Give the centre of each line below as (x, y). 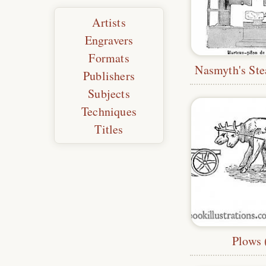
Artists (109, 23)
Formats (109, 58)
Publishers (109, 76)
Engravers (109, 40)
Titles (109, 129)
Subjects (109, 94)
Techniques (109, 112)
